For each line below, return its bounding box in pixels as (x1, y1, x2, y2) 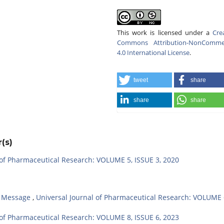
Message (1, 192, 32, 202)
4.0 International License (117, 47, 189, 57)
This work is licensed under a (117, 27, 212, 37)
